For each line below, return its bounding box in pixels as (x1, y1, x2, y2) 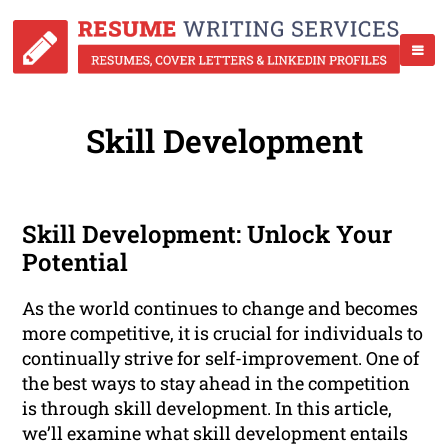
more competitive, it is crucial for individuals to (22, 321, 424, 346)
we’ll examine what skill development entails (22, 421, 409, 446)
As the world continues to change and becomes (22, 296, 419, 321)
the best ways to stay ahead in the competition (22, 371, 411, 396)
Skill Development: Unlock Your (22, 218, 393, 251)
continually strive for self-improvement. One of (22, 346, 420, 371)
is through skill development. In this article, (22, 396, 393, 421)
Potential (22, 246, 129, 279)
